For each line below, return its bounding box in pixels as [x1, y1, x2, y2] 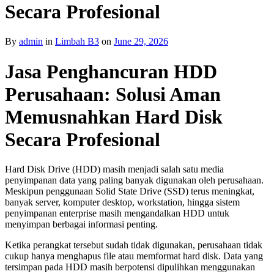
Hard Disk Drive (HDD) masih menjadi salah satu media [5, 164, 224, 175]
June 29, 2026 [114, 36, 168, 47]
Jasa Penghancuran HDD [5, 60, 217, 83]
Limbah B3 [55, 36, 99, 47]
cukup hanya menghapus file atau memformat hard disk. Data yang [5, 251, 263, 262]
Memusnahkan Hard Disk [5, 105, 223, 128]
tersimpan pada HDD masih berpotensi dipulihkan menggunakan [5, 262, 255, 273]
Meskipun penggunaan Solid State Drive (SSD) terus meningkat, [5, 186, 254, 197]
